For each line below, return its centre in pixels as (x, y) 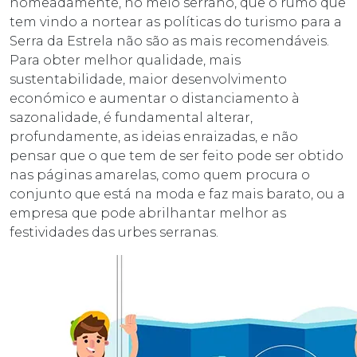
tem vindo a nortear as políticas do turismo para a (176, 22)
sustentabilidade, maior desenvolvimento (148, 80)
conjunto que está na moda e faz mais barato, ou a (177, 194)
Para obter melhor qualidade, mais (125, 61)
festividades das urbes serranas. (114, 233)
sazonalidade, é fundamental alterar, (131, 118)
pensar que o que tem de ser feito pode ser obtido (177, 156)
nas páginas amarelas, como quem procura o (160, 175)
